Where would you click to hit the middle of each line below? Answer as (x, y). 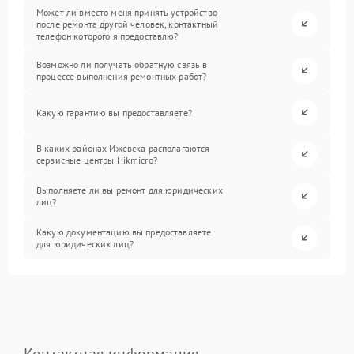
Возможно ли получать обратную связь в (122, 65)
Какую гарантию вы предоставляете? (114, 112)
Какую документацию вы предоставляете (124, 232)
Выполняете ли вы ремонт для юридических (130, 190)
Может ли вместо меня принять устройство (127, 12)
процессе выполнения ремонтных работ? (122, 77)
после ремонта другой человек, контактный (127, 24)
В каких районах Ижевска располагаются (123, 149)
